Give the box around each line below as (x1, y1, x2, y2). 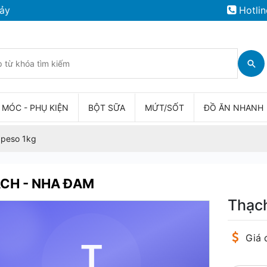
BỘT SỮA (88, 103, 125, 113)
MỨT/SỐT (145, 103, 184, 113)
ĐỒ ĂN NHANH (204, 103, 263, 113)
